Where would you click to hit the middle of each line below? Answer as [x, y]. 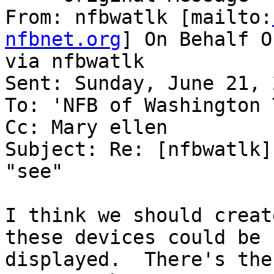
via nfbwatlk [75, 61]
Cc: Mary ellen [86, 128]
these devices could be [133, 238]
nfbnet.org [63, 39]
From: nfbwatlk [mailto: [139, 17]
